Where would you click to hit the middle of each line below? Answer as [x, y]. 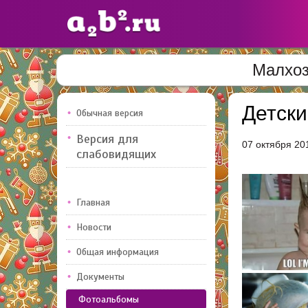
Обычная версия [110, 113]
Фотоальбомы [109, 299]
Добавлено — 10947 [136, 147]
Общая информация [118, 252]
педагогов [163, 109]
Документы [100, 277]
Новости [94, 227]
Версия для [107, 139]
